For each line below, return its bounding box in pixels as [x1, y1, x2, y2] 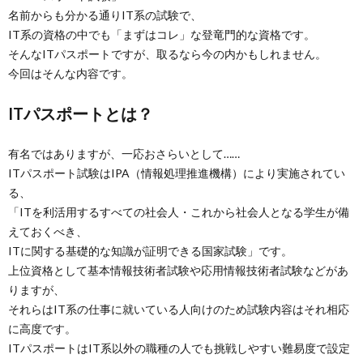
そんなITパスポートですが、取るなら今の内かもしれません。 [8, 47, 327, 61]
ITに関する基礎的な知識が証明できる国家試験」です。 [8, 244, 293, 258]
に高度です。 [8, 322, 76, 335]
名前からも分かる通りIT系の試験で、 [8, 8, 202, 22]
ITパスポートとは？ [8, 104, 153, 123]
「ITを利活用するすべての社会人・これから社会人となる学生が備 [8, 205, 349, 219]
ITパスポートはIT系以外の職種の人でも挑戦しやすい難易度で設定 [8, 341, 350, 355]
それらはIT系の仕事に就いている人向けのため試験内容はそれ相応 [8, 302, 349, 316]
